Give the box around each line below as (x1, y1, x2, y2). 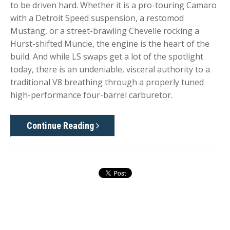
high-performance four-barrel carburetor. (10, 89, 172, 101)
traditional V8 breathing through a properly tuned (10, 76, 204, 88)
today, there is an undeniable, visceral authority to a (10, 63, 210, 75)
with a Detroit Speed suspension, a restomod (10, 12, 184, 24)
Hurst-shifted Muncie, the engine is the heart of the (10, 37, 209, 49)
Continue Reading (27, 120, 96, 131)
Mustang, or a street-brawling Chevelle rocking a (10, 25, 199, 36)
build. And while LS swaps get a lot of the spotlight (10, 50, 203, 62)
